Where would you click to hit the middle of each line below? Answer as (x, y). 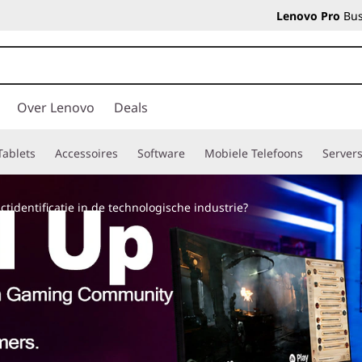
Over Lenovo (56, 107)
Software (161, 153)
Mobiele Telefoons (254, 153)
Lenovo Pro (308, 16)
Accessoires (86, 153)
